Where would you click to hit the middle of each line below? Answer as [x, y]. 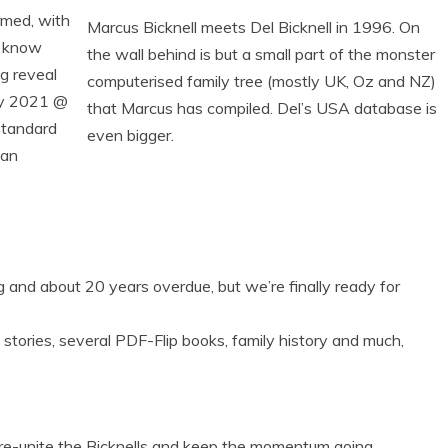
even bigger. [130, 134]
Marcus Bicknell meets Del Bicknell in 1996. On [253, 26]
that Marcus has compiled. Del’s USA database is [262, 107]
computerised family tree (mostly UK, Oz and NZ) [261, 80]
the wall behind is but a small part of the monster [261, 53]
